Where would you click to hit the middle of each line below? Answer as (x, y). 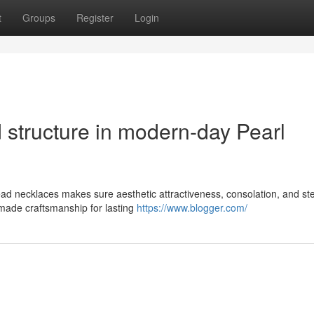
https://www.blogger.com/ (192, 207)
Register (95, 18)
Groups (39, 18)
